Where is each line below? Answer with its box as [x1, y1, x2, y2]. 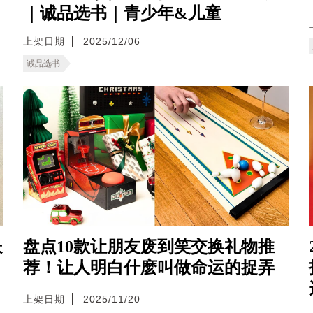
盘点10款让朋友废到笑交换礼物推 [23, 238, 275, 256]
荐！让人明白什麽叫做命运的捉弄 [23, 259, 275, 277]
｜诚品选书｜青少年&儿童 [23, 4, 221, 23]
